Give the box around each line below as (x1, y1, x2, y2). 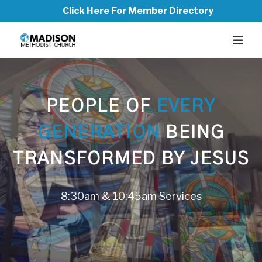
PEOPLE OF (46, 98, 157, 115)
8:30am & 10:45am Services (60, 190, 202, 202)
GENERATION (37, 124, 160, 142)
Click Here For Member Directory (63, 5, 213, 16)
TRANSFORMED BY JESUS (12, 150, 250, 168)
